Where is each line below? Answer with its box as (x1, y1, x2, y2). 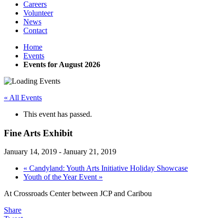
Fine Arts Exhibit (4, 127, 73, 138)
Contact (23, 26, 47, 35)
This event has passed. (23, 110, 92, 118)
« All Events (4, 93, 42, 102)
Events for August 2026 (23, 60, 100, 69)
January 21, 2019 (63, 147, 116, 156)
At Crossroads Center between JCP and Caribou (4, 189, 152, 198)
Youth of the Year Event (23, 173, 99, 182)
